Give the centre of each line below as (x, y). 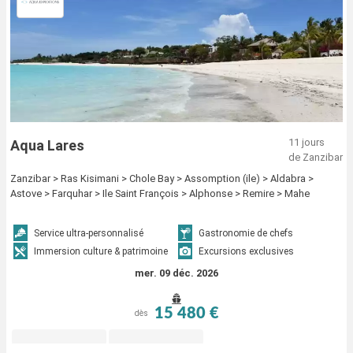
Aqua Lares (47, 145)
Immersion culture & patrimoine (101, 251)
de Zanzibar (316, 157)
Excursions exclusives (246, 251)
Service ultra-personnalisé (89, 233)
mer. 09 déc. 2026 (176, 273)
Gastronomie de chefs (246, 233)
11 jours (307, 142)
